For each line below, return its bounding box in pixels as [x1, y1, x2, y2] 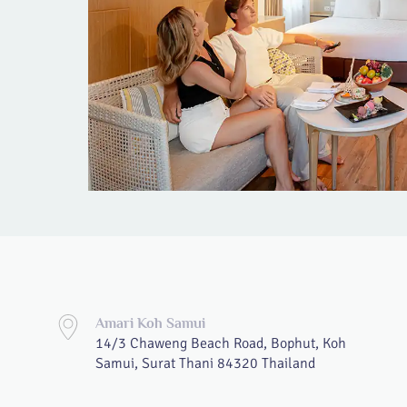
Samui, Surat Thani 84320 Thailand [95, 354, 315, 372]
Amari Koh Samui [95, 315, 205, 332]
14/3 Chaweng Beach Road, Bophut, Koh [95, 334, 346, 352]
